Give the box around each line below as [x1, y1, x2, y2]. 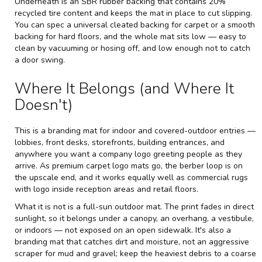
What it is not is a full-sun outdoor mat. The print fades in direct [15, 201, 254, 213]
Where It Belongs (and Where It [15, 78, 234, 99]
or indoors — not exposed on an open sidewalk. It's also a [15, 225, 231, 236]
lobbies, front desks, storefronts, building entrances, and [15, 137, 225, 149]
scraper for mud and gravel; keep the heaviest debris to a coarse [15, 248, 256, 260]
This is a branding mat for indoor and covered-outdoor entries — [15, 125, 256, 137]
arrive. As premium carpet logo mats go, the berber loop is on [15, 160, 243, 172]
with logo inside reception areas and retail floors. [15, 184, 198, 195]
